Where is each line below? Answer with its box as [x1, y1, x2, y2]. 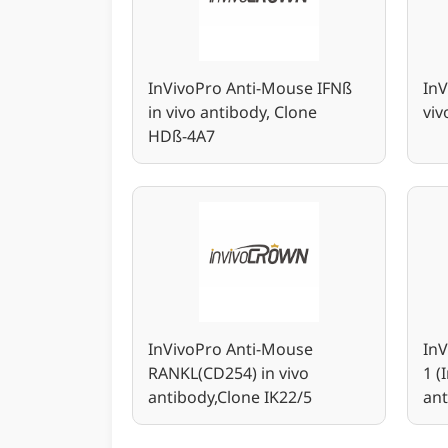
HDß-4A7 [148, 125, 215, 147]
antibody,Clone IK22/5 [148, 385, 312, 408]
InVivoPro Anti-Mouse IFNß [148, 77, 352, 99]
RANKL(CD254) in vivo [148, 361, 309, 384]
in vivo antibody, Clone [148, 101, 317, 123]
